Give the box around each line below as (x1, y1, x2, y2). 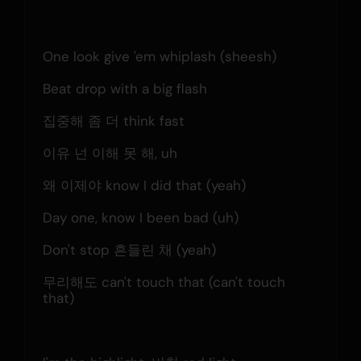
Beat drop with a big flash (42, 79, 207, 98)
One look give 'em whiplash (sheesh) (42, 47, 276, 65)
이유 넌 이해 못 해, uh (42, 143, 177, 162)
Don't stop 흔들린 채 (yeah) (42, 240, 216, 259)
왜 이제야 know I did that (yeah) (42, 176, 246, 194)
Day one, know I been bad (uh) (42, 208, 239, 226)
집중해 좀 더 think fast (42, 111, 185, 130)
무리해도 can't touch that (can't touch (42, 272, 285, 291)
